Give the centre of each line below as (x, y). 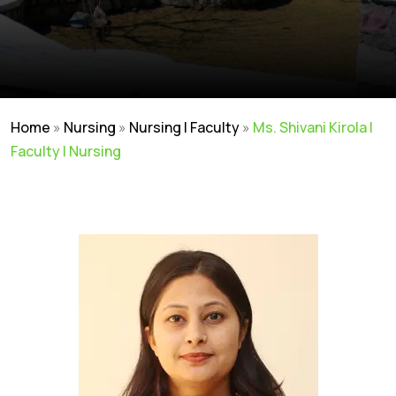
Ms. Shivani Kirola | (313, 127)
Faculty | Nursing (66, 151)
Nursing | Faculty (184, 127)
